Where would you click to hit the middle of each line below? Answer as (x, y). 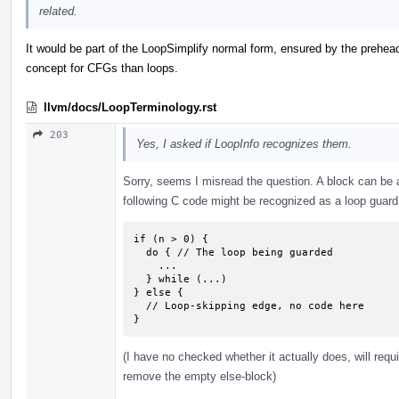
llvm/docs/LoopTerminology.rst (130, 107)
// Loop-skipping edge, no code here (140, 305)
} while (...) (140, 279)
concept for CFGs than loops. (102, 68)
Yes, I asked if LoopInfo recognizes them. (244, 143)
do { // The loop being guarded (140, 252)
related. (58, 11)
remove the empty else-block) (199, 376)
